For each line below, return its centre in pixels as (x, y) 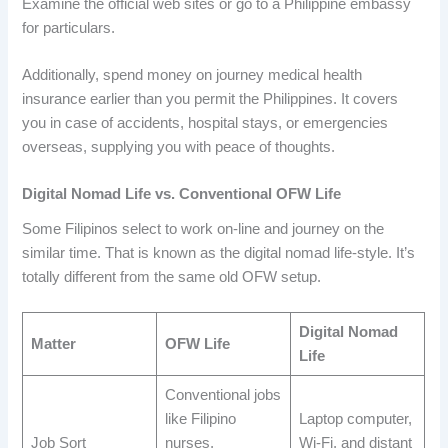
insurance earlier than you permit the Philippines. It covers (210, 99)
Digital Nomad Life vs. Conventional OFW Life (182, 194)
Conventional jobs (222, 395)
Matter (53, 344)
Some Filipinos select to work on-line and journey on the (203, 228)
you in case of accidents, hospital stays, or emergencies (205, 123)
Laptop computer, (355, 419)
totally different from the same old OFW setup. (172, 276)
